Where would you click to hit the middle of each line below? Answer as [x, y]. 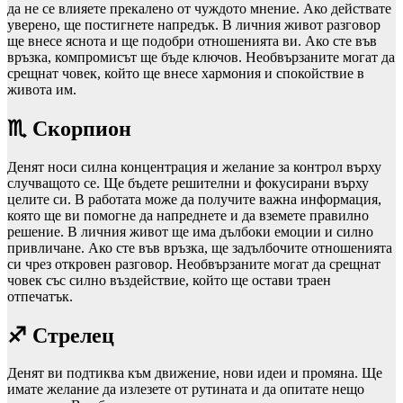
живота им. [42, 89]
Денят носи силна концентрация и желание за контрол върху [194, 166]
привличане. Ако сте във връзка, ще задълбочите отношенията [200, 247]
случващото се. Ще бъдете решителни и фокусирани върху [188, 183]
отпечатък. [40, 296]
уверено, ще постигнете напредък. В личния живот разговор [194, 24]
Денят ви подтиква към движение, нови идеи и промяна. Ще [195, 373]
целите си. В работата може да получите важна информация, [194, 199]
